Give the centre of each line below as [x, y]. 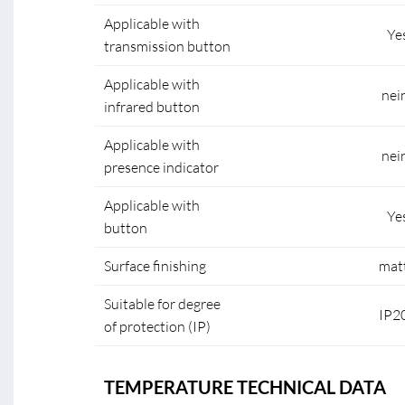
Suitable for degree [162, 304]
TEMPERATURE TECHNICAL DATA [245, 387]
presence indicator [161, 167]
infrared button [152, 107]
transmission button [167, 46]
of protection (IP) [157, 326]
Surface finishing [155, 266]
